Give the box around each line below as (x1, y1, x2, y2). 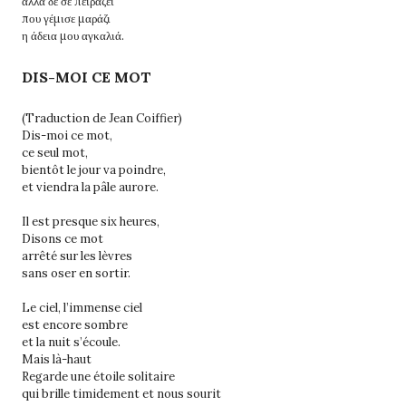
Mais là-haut (22, 351, 92, 367)
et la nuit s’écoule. (22, 333, 121, 350)
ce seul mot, (22, 144, 88, 160)
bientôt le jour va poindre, (22, 161, 166, 178)
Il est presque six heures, (22, 213, 159, 229)
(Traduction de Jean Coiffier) (22, 110, 182, 126)
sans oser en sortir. (22, 265, 130, 281)
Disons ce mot (22, 230, 103, 246)
